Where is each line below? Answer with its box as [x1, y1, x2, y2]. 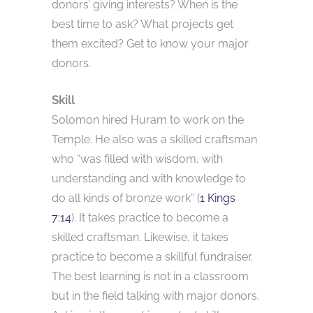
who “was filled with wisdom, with [52, 152, 223, 166]
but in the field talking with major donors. [52, 289, 259, 303]
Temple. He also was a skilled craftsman [52, 133, 257, 147]
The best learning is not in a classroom [52, 270, 249, 284]
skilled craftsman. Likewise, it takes [52, 231, 228, 245]
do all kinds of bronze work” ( [52, 191, 200, 205]
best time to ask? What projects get [52, 17, 233, 31]
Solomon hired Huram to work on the [52, 113, 244, 127]
